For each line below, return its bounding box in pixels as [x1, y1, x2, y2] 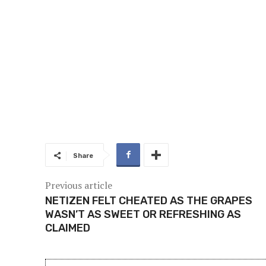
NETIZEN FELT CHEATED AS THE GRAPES [45, 194, 252, 208]
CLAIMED [45, 221, 90, 235]
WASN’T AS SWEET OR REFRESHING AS [45, 208, 241, 221]
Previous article [45, 179, 112, 192]
